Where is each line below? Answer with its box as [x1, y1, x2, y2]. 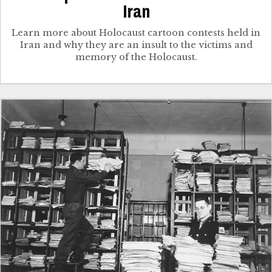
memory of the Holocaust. [75, 51, 197, 63]
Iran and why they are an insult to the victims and [19, 39, 253, 50]
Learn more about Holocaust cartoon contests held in [12, 27, 260, 38]
